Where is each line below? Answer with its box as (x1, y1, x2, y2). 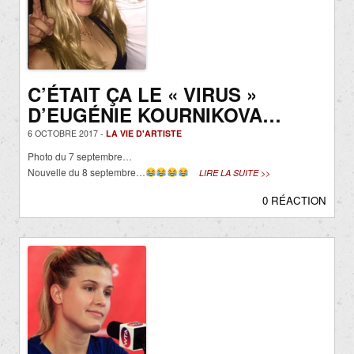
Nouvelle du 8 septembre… (28, 165, 145, 179)
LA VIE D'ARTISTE (106, 127, 182, 140)
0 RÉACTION (262, 193, 326, 209)
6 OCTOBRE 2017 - (28, 127, 106, 140)
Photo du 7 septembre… (28, 149, 132, 164)
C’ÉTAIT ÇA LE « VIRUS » (28, 81, 257, 108)
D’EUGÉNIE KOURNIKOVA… (28, 101, 281, 129)
